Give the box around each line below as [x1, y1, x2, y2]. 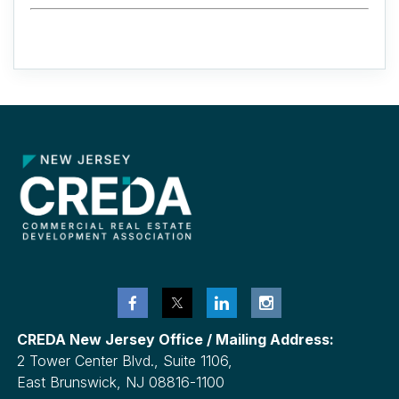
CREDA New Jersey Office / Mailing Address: [17, 330, 338, 348]
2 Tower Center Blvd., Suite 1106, [17, 351, 237, 370]
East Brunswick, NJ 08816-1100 [17, 372, 229, 391]
